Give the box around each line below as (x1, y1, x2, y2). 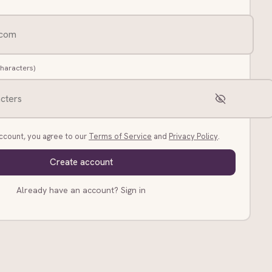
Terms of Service (89, 131, 152, 142)
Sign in (121, 184, 146, 195)
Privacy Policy (169, 131, 218, 142)
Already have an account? (16, 184, 118, 195)
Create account (49, 156, 113, 169)
